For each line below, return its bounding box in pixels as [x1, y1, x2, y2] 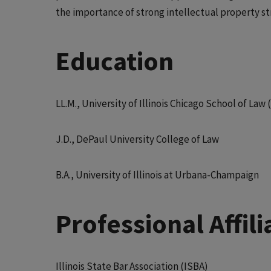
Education [56, 44, 174, 77]
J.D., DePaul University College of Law [56, 132, 219, 146]
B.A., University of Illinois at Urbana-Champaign [56, 168, 259, 181]
